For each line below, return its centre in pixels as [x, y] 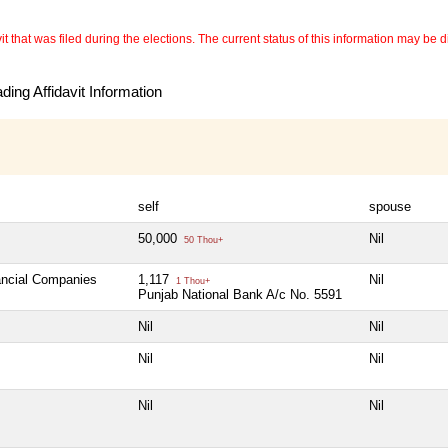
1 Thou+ [191, 281]
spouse [390, 207]
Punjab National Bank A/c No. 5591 [240, 295]
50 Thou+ [202, 240]
